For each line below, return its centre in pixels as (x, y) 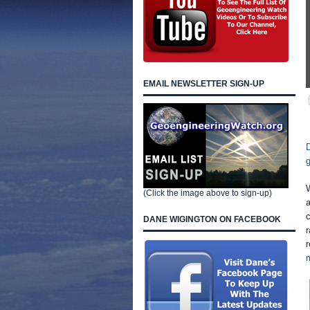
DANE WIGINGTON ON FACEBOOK (212, 219)
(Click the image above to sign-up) (208, 193)
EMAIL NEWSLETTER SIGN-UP (204, 84)
